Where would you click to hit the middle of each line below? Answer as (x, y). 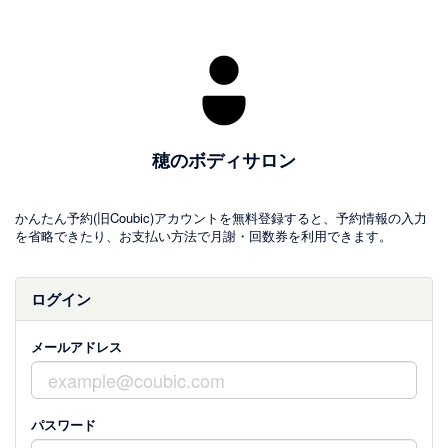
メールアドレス (76, 346)
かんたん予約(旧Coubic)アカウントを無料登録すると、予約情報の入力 (221, 217)
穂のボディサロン (224, 160)
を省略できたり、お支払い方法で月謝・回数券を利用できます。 (203, 235)
